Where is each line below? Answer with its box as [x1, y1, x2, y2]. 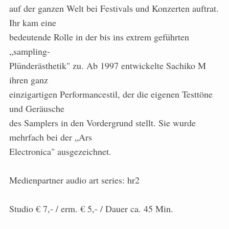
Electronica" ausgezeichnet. [9, 145, 111, 158]
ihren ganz [9, 74, 48, 86]
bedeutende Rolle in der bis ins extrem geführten [9, 31, 189, 43]
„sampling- [9, 45, 50, 58]
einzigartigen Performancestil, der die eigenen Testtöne [9, 88, 213, 101]
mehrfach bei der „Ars [9, 131, 92, 144]
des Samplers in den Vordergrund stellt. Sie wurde [9, 117, 196, 129]
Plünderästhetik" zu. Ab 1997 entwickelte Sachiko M [9, 59, 206, 72]
